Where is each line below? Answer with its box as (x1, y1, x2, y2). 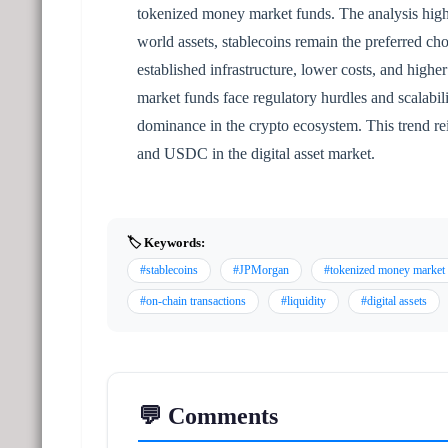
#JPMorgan (233, 262, 289, 277)
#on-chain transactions (140, 293, 246, 308)
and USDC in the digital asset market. (137, 144, 375, 162)
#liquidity (281, 293, 326, 308)
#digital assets (361, 293, 427, 308)
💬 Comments (138, 402, 278, 429)
